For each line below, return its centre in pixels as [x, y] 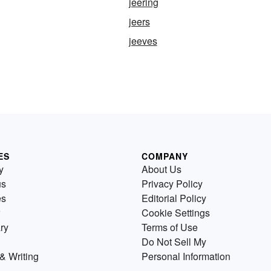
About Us [162, 169]
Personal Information [186, 256]
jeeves [143, 41]
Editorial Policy [174, 198]
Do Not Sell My [174, 241]
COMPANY [165, 156]
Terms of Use [170, 227]
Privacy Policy [172, 183]
